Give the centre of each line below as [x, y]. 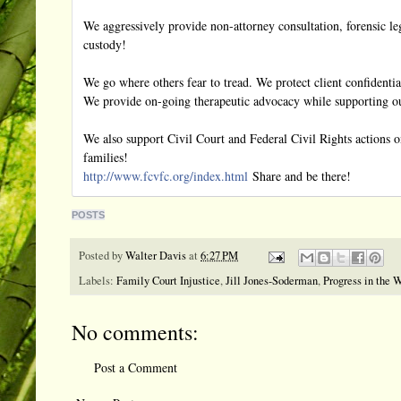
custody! [105, 45]
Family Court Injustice [168, 280]
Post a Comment [136, 367]
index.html [221, 176]
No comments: [135, 332]
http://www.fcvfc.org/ [138, 176]
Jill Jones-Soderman [272, 280]
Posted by [102, 256]
